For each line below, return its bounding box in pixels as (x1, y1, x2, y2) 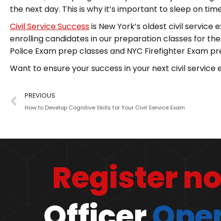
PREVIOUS (25, 91, 55, 100)
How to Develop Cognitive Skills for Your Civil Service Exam (25, 104, 185, 111)
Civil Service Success (10, 21, 89, 32)
